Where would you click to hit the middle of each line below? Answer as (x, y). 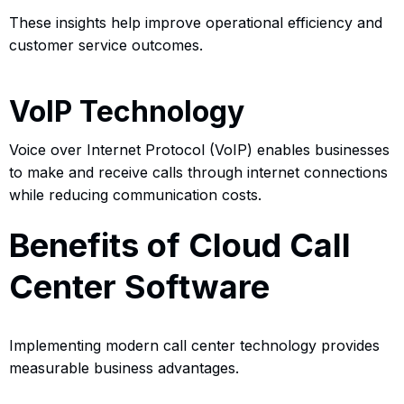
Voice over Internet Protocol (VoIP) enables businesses (199, 149)
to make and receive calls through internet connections (198, 172)
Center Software (139, 286)
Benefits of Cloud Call (180, 245)
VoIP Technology (127, 111)
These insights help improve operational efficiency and (196, 22)
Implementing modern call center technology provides (194, 345)
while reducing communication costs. (135, 194)
